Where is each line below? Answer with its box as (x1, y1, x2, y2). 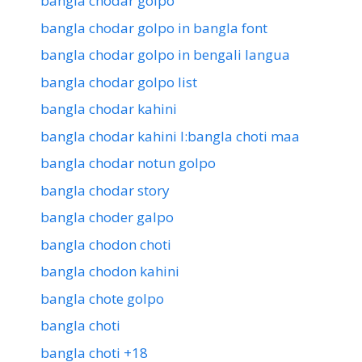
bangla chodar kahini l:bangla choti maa (40, 126, 300, 145)
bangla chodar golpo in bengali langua (40, 45, 290, 65)
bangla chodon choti (40, 234, 171, 254)
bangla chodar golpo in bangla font (40, 18, 267, 37)
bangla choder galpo (40, 208, 174, 227)
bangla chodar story (40, 180, 170, 200)
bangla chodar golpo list (40, 72, 197, 91)
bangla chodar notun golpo (40, 154, 216, 173)
